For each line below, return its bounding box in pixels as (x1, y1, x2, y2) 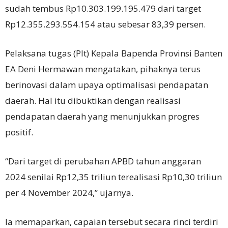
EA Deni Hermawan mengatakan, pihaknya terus (5, 63, 201, 75)
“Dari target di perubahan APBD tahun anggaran (5, 155, 201, 167)
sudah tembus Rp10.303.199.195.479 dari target (5, 2, 201, 14)
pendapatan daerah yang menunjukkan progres (5, 110, 199, 122)
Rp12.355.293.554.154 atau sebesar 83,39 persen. (5, 18, 206, 30)
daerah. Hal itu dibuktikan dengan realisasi (5, 94, 181, 106)
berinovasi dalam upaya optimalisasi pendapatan (5, 78, 208, 91)
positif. (5, 126, 33, 138)
